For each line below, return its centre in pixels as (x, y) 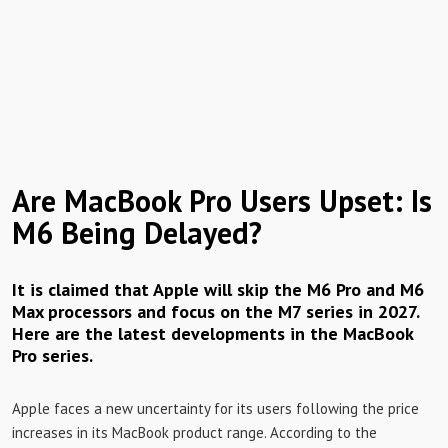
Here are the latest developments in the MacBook (212, 333)
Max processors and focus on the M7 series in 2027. (215, 311)
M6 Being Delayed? (137, 232)
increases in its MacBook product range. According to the (194, 432)
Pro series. (52, 355)
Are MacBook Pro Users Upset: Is (222, 200)
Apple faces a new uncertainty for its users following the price (215, 408)
